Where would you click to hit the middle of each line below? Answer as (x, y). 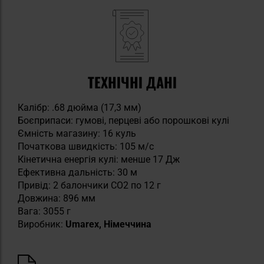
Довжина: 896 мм (57, 198)
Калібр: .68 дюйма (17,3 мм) (80, 107)
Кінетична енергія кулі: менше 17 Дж (99, 159)
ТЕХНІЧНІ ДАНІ (132, 82)
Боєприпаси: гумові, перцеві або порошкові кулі (123, 120)
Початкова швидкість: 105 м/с (86, 146)
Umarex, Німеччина (108, 224)
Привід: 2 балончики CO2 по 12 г (89, 185)
